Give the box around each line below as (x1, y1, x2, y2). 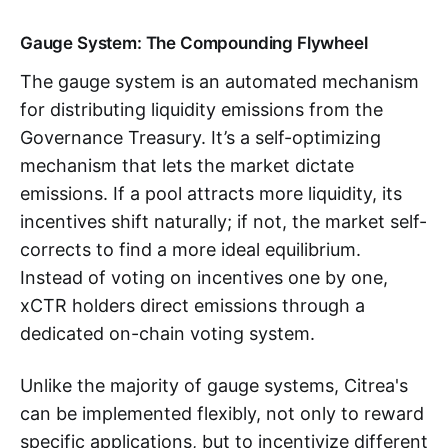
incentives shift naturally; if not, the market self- (20, 210, 427, 232)
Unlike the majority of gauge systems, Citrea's (20, 374, 408, 396)
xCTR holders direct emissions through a (20, 294, 365, 316)
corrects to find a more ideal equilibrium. (20, 238, 361, 260)
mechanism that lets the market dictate (20, 154, 354, 176)
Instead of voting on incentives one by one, (20, 266, 388, 288)
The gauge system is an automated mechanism (20, 70, 419, 92)
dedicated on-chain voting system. (20, 322, 315, 344)
